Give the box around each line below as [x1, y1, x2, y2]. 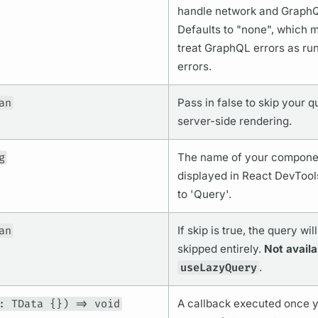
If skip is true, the [177, 224, 268, 238]
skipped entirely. [177, 242, 264, 256]
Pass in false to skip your [177, 96, 308, 110]
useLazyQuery [180, 261, 257, 275]
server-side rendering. [177, 114, 292, 128]
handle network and [177, 4, 281, 18]
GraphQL [204, 41, 251, 55]
